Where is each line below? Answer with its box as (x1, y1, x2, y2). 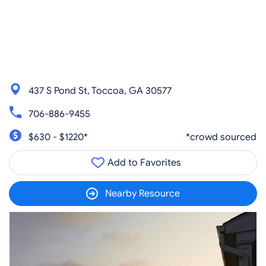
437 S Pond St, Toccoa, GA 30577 (28, 84, 172, 97)
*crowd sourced (186, 131, 256, 143)
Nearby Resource (105, 188, 180, 199)
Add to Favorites (105, 157, 181, 169)
